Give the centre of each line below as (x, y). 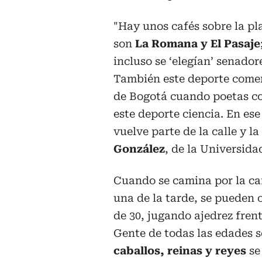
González (139, 149)
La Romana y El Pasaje (198, 43)
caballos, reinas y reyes (181, 250)
